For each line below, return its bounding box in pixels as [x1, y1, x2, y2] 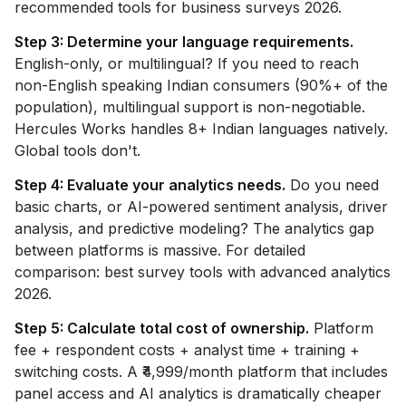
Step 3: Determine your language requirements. [14, 33, 353, 51]
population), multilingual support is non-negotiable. [14, 98, 365, 116]
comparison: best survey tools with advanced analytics [14, 263, 391, 281]
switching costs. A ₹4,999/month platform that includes [14, 362, 388, 381]
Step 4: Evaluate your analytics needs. [14, 176, 285, 194]
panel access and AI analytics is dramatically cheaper [14, 384, 382, 402]
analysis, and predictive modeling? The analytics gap [14, 219, 374, 237]
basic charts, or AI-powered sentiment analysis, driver [14, 198, 388, 216]
